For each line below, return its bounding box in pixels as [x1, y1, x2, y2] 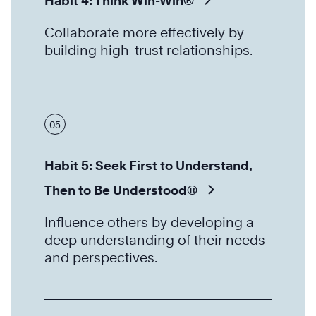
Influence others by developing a [44, 214, 254, 231]
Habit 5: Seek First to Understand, [44, 158, 253, 174]
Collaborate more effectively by [44, 25, 244, 41]
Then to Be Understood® [44, 183, 197, 198]
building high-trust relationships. [44, 42, 253, 59]
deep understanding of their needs [44, 232, 265, 248]
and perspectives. [44, 250, 157, 266]
